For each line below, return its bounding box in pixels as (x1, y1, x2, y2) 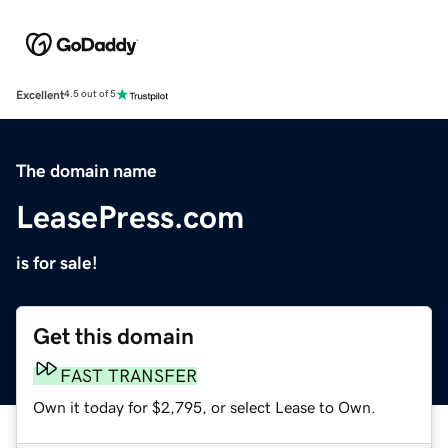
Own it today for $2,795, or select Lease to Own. (33, 398, 376, 415)
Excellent (16, 88, 64, 101)
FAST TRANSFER (60, 366, 197, 385)
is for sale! (16, 253, 98, 272)
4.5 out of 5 (64, 89, 116, 100)
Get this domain (33, 324, 194, 348)
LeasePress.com (16, 200, 244, 233)
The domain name (16, 161, 157, 180)
